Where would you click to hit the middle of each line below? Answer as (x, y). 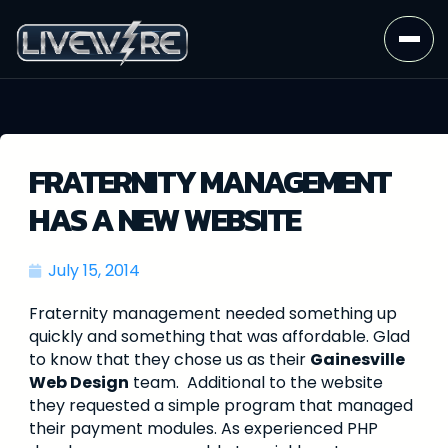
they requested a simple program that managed (221, 405)
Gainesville (357, 359)
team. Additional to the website (256, 382)
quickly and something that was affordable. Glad (219, 336)
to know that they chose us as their (169, 359)
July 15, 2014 (94, 270)
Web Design (79, 382)
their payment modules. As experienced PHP (203, 428)
